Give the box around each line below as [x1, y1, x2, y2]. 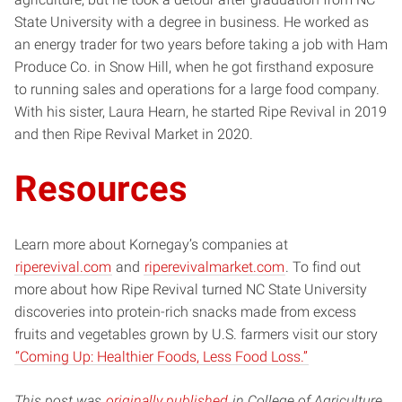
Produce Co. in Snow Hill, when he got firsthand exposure [14, 57, 373, 75]
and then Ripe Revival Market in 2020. [14, 125, 253, 143]
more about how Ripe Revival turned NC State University [14, 280, 367, 298]
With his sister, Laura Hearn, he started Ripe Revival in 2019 [14, 102, 387, 120]
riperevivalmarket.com [144, 258, 284, 275]
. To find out [285, 258, 361, 275]
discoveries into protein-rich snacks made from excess [14, 302, 356, 320]
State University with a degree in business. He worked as [14, 13, 369, 31]
